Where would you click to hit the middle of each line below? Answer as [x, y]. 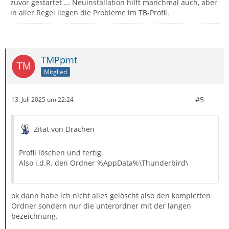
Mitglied [55, 72]
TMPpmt [59, 60]
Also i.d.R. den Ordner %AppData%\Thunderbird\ [104, 163]
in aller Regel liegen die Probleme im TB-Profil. [90, 12]
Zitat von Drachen [64, 129]
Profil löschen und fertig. [61, 152]
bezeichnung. [35, 216]
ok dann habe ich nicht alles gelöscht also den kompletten [111, 195]
